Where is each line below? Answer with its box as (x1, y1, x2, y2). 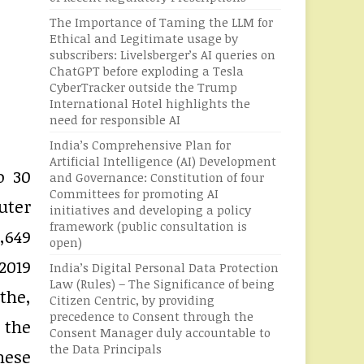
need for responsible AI (50, 111, 180, 128)
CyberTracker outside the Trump (50, 79, 237, 95)
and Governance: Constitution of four (50, 169, 264, 185)
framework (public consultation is (50, 218, 247, 234)
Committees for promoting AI (50, 185, 219, 201)
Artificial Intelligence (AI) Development (50, 153, 276, 169)
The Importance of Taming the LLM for (50, 14, 273, 30)
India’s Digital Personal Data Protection (50, 259, 279, 275)
